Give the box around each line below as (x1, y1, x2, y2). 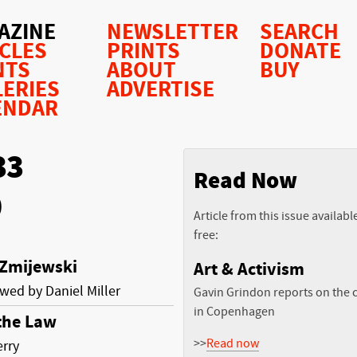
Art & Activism (194, 259, 304, 280)
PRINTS (107, 38, 180, 65)
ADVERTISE (107, 76, 214, 103)
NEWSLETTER (107, 19, 238, 45)
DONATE (260, 38, 341, 65)
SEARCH (260, 19, 339, 45)
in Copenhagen (194, 304, 275, 319)
